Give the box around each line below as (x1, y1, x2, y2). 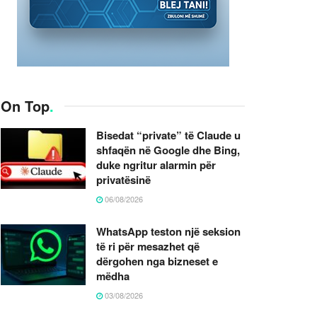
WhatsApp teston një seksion (96, 223, 241, 239)
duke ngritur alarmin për (96, 156, 216, 173)
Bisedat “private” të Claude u (96, 127, 241, 143)
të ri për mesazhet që (96, 238, 200, 254)
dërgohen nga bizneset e (96, 253, 218, 269)
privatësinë (96, 171, 151, 188)
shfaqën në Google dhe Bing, (96, 142, 240, 158)
